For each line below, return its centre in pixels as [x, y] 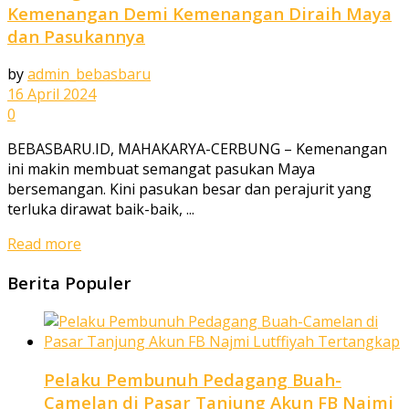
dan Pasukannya [76, 36]
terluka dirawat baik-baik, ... [101, 210]
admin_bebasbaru [89, 74]
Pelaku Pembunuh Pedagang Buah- [193, 380]
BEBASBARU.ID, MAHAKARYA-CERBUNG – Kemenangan [197, 149]
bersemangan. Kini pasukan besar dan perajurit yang [189, 189]
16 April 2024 [52, 94]
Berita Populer [69, 283]
